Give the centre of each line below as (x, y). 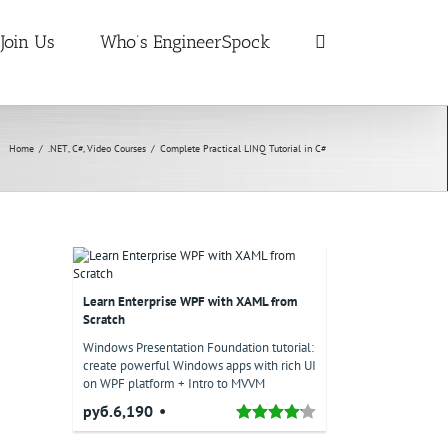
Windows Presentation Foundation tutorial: (198, 347)
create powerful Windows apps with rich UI (199, 365)
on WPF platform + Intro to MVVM (174, 383)
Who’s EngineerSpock (185, 42)
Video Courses (116, 148)
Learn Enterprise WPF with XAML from (190, 301)
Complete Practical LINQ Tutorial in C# (243, 148)
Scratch (104, 319)
